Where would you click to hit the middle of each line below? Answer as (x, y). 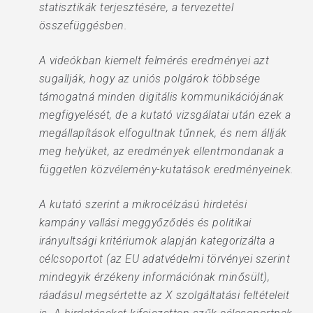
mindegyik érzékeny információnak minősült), (154, 277)
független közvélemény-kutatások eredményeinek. (166, 169)
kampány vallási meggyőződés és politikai (145, 223)
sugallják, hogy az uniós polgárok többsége (150, 79)
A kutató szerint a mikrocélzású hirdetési (143, 204)
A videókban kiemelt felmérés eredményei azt (154, 60)
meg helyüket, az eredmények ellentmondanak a (161, 151)
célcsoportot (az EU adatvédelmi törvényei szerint (165, 259)
